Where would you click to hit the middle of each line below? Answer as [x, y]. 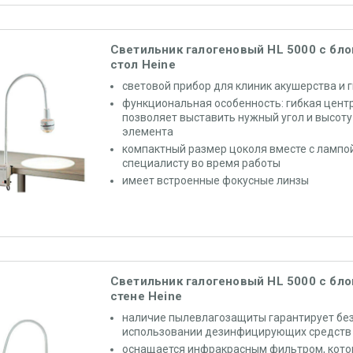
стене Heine [146, 296]
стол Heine [143, 65]
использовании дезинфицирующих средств [236, 332]
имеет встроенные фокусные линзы [215, 180]
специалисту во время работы [201, 163]
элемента [147, 132]
